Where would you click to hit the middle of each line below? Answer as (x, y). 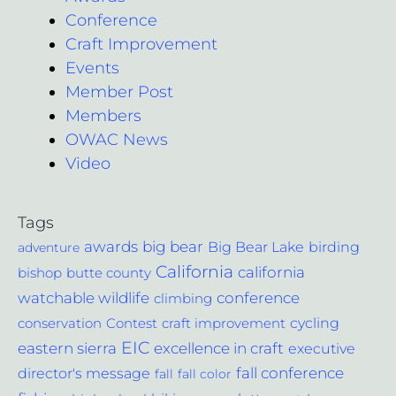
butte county (109, 273)
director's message (84, 373)
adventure (49, 247)
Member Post (119, 91)
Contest (132, 323)
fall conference (290, 372)
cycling (315, 322)
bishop (40, 272)
